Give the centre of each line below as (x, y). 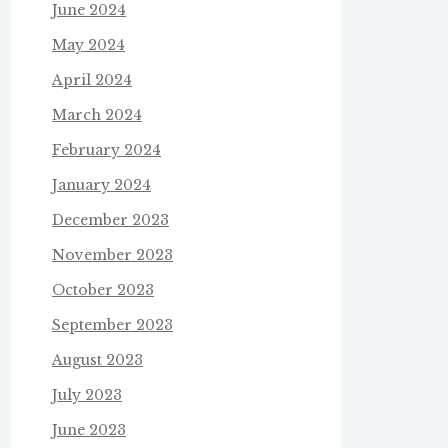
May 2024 (88, 44)
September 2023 (112, 324)
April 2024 (92, 79)
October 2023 (103, 289)
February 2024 (106, 149)
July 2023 (87, 394)
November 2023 (112, 254)
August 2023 (97, 359)
